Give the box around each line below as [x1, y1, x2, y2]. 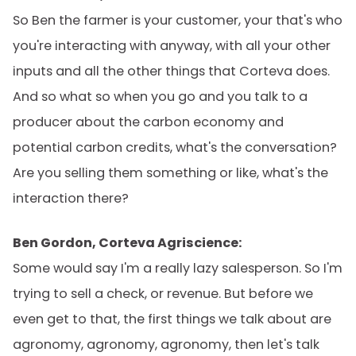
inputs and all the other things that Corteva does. [13, 62, 330, 80]
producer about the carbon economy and [13, 113, 284, 131]
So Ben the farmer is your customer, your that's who [13, 11, 342, 29]
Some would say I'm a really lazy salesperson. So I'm [13, 259, 342, 277]
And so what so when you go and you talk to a [13, 87, 308, 106]
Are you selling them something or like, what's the [13, 164, 328, 182]
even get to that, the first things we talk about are [13, 310, 331, 328]
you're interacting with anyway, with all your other [13, 37, 331, 55]
